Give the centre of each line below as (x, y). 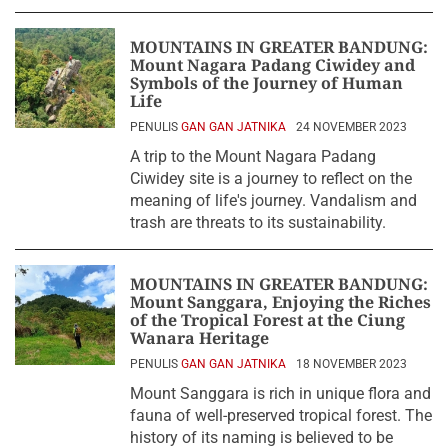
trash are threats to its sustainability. (258, 222)
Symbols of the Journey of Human (266, 83)
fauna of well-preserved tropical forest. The (281, 415)
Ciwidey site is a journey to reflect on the (271, 178)
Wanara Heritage (199, 338)
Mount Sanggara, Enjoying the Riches (280, 302)
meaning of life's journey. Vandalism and (273, 200)
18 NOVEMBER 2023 (351, 364)
